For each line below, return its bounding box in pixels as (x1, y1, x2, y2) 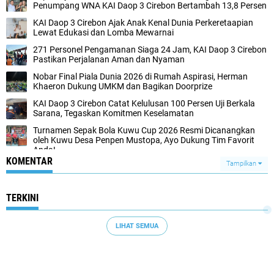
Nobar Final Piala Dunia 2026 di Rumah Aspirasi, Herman (33, 72, 248, 81)
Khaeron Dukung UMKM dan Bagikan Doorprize (33, 81, 212, 91)
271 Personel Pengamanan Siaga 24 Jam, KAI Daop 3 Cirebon (33, 45, 267, 54)
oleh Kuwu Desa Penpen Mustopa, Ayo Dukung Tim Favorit (33, 135, 254, 145)
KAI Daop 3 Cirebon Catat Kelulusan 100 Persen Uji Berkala (33, 98, 255, 108)
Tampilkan (226, 160, 258, 168)
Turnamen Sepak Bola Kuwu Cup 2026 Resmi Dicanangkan (33, 125, 255, 135)
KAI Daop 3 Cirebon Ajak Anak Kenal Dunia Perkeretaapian (33, 18, 253, 28)
